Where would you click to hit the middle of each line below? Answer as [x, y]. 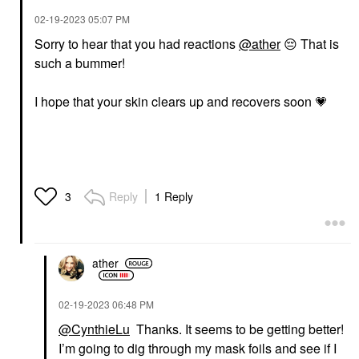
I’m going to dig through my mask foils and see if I [198, 348]
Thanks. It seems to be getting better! [237, 329]
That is [318, 43]
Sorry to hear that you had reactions [137, 43]
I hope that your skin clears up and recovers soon [175, 101]
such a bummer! [81, 63]
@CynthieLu [94, 329]
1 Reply [174, 196]
